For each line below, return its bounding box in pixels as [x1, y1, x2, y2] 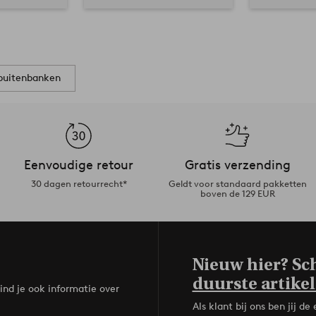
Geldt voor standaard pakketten [168, 178, 307, 189]
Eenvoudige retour [24, 157, 133, 173]
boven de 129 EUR [200, 188, 275, 199]
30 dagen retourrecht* [30, 178, 127, 189]
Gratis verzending [184, 157, 291, 173]
